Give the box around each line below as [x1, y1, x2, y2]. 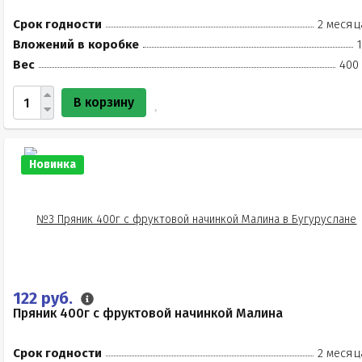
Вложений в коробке [13, 37, 139, 52]
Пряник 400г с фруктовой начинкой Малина [13, 305, 283, 321]
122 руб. [13, 288, 77, 308]
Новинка [29, 158, 76, 171]
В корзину [74, 95, 134, 110]
